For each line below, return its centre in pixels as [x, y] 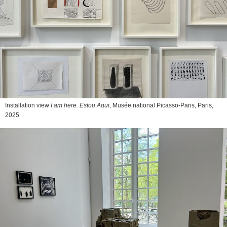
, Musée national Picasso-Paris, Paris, [161, 105]
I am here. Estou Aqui [80, 105]
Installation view [28, 105]
